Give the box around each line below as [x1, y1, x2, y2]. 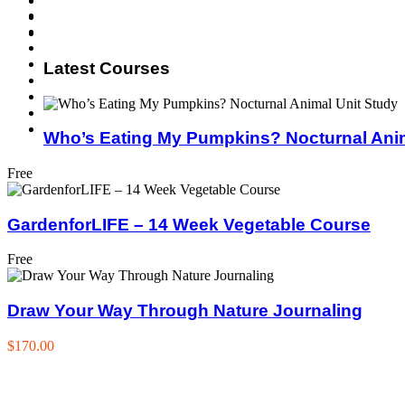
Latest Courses [43, 58, 170, 78]
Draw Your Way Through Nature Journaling [7, 301, 363, 321]
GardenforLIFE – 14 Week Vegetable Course [7, 214, 371, 234]
